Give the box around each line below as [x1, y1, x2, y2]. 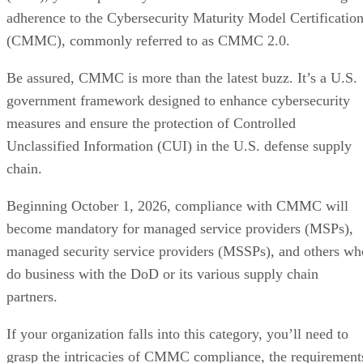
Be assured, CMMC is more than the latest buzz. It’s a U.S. [6, 69, 357, 86]
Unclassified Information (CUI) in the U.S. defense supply [6, 137, 352, 154]
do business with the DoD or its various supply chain [6, 265, 318, 282]
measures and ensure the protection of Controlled [6, 114, 296, 131]
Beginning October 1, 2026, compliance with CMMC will [6, 197, 348, 214]
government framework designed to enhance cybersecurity [6, 92, 350, 109]
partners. [6, 288, 58, 305]
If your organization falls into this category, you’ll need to [6, 325, 348, 342]
